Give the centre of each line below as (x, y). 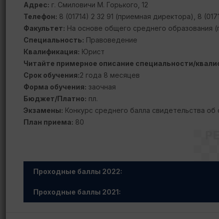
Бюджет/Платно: (55, 99)
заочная (101, 87)
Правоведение (111, 40)
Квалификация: (52, 52)
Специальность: (54, 40)
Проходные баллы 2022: (78, 171)
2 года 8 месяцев (110, 75)
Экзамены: (43, 110)
